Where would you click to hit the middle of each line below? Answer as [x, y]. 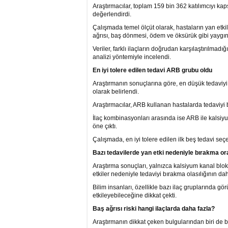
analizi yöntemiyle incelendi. [132, 57]
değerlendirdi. [112, 14]
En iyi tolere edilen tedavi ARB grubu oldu [152, 70]
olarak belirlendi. [116, 92]
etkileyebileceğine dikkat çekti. [135, 195]
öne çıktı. [105, 126]
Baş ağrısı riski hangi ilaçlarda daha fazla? [154, 209]
